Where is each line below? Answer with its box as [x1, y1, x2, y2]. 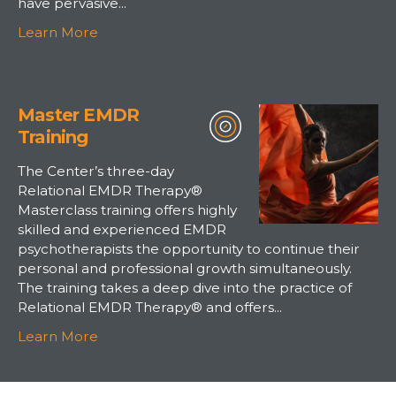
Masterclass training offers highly [18, 201, 237, 218]
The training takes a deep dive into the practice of [18, 278, 352, 296]
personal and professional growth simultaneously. [18, 259, 352, 277]
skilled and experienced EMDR [18, 220, 226, 238]
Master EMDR [18, 103, 140, 126]
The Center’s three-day [18, 162, 174, 179]
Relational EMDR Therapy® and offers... [18, 298, 282, 316]
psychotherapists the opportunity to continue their [18, 240, 360, 257]
